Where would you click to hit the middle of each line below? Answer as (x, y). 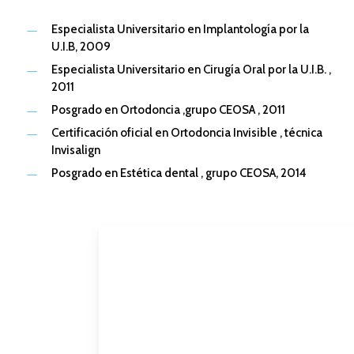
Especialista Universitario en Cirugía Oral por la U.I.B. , (191, 70)
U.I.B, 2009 (81, 47)
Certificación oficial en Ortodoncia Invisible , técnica (186, 133)
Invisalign (75, 151)
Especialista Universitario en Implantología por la (180, 30)
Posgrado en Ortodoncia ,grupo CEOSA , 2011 (168, 110)
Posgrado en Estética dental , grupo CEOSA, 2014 (179, 173)
